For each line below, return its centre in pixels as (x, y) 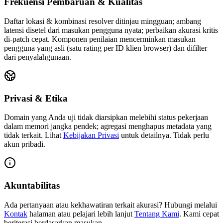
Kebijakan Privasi (91, 135)
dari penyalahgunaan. (38, 57)
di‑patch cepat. (27, 39)
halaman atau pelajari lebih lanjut (81, 214)
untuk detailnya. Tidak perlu (165, 135)
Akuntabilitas (32, 186)
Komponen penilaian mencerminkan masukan (124, 39)
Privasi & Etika (36, 98)
